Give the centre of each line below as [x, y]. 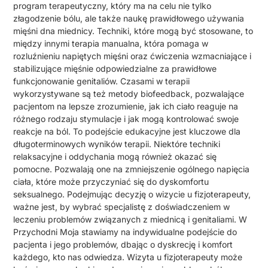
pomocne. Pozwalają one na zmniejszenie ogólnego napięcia [132, 169]
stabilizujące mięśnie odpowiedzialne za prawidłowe [115, 69]
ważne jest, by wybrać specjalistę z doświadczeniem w [122, 207]
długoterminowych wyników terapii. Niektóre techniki [117, 144]
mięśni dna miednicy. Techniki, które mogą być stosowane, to [133, 31]
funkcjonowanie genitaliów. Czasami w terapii [102, 81]
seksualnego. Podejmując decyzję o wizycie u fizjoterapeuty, [132, 194]
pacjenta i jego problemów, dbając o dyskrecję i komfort [123, 245]
